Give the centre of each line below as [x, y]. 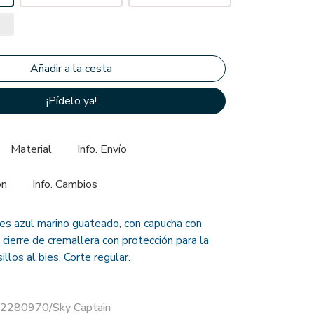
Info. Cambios [65, 184]
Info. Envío [102, 149]
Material [31, 149]
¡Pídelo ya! [71, 101]
